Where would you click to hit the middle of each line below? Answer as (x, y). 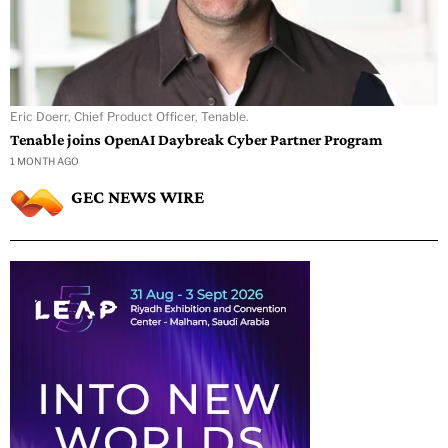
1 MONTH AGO (44, 161)
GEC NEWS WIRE (137, 197)
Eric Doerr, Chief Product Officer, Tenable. (129, 117)
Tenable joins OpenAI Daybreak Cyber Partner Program (196, 140)
